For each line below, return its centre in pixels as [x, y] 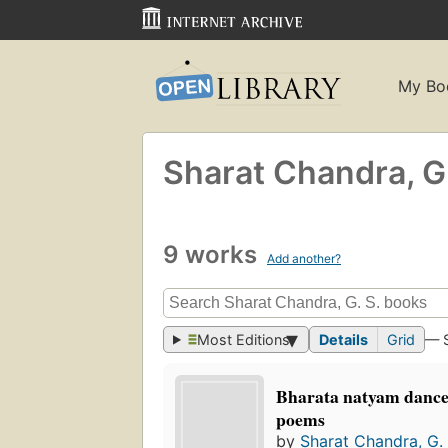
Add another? [304, 258]
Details [344, 340]
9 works [213, 254]
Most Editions [244, 340]
